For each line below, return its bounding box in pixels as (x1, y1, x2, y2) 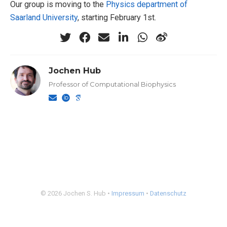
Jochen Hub (49, 65, 101, 75)
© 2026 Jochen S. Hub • (41, 189, 111, 197)
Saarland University (10, 12, 78, 22)
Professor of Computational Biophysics (49, 80, 176, 88)
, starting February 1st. (78, 12, 156, 22)
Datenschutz (150, 189, 186, 197)
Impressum (111, 189, 144, 197)
